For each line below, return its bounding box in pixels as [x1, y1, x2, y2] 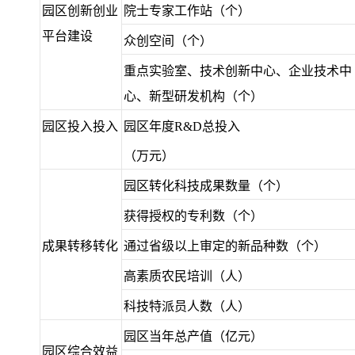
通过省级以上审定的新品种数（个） [124, 239, 326, 253]
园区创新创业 [42, 4, 118, 17]
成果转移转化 [42, 239, 118, 253]
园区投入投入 [42, 120, 118, 133]
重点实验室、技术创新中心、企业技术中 [124, 64, 352, 78]
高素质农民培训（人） [124, 269, 250, 283]
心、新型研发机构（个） [124, 90, 263, 103]
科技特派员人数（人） [124, 300, 250, 313]
